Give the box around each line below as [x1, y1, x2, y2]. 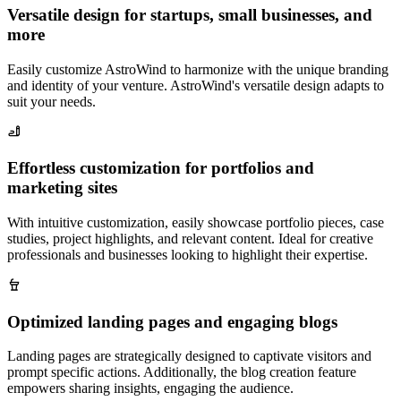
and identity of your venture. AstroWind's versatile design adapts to [7, 77, 384, 93]
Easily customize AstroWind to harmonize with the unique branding [7, 61, 388, 77]
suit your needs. [7, 93, 96, 109]
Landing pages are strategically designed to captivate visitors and [7, 348, 371, 364]
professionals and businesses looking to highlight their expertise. [7, 246, 368, 262]
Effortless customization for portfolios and [7, 158, 314, 178]
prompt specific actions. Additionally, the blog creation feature [7, 364, 356, 380]
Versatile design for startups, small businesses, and [7, 4, 372, 24]
